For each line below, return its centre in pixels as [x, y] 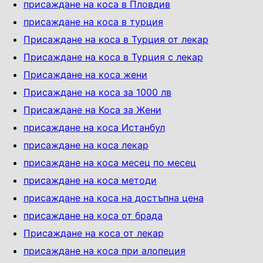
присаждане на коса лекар [86, 145]
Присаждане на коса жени [85, 74]
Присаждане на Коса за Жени [92, 109]
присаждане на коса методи [90, 180]
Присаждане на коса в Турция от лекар [116, 39]
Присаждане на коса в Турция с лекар [113, 57]
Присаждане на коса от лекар [94, 233]
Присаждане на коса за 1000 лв [97, 92]
